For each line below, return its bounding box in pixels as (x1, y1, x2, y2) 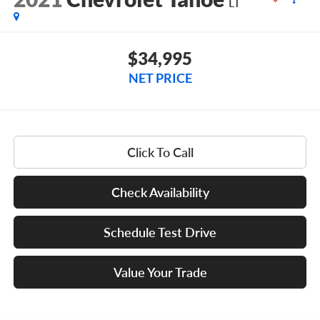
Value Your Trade (113, 264, 207, 280)
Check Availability (111, 184, 209, 200)
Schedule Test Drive (104, 224, 216, 240)
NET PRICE (128, 69, 192, 86)
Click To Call (126, 144, 194, 160)
